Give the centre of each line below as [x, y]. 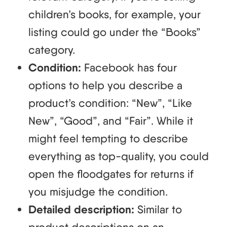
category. [52, 49]
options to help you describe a [105, 85]
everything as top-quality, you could [119, 156]
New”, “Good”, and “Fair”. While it [111, 120]
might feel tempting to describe [108, 138]
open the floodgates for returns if [111, 174]
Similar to [160, 209]
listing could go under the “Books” [115, 32]
